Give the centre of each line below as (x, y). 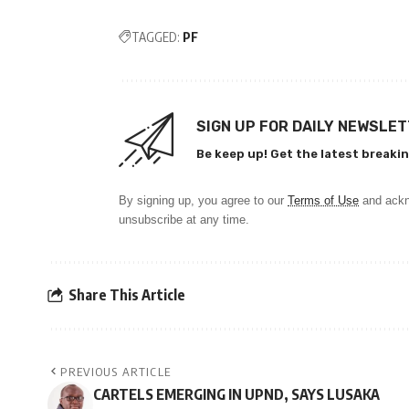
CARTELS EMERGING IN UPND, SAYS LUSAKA (236, 394)
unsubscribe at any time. (184, 219)
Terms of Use (323, 200)
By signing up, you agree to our (203, 200)
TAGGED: (156, 37)
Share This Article (127, 295)
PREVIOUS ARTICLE (116, 371)
